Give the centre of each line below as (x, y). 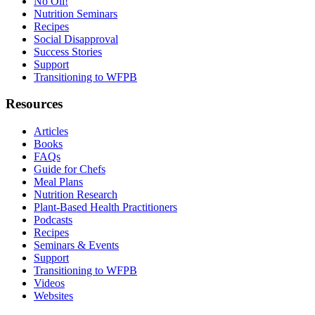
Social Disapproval (76, 39)
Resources (34, 104)
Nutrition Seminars (76, 13)
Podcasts (53, 220)
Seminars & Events (76, 245)
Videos (49, 283)
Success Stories (68, 51)
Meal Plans (58, 182)
